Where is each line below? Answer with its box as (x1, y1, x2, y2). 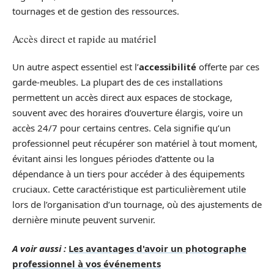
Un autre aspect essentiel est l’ (12, 60, 139, 73)
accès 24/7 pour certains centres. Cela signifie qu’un (12, 121, 231, 134)
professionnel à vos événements (12, 257, 161, 270)
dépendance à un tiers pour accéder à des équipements (12, 167, 245, 180)
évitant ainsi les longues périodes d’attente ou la (12, 152, 214, 165)
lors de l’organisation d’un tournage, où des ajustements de (12, 198, 262, 210)
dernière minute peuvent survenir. (12, 213, 155, 226)
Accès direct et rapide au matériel (12, 32, 157, 46)
